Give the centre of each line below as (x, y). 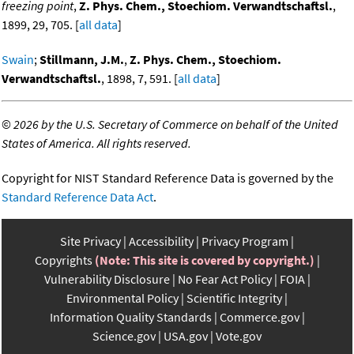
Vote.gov (239, 336)
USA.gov (186, 336)
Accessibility (161, 241)
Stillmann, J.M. (82, 60)
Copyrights (63, 260)
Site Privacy (90, 241)
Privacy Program (245, 241)
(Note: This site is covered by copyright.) (204, 260)
